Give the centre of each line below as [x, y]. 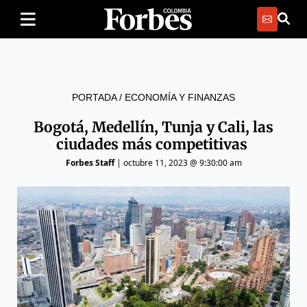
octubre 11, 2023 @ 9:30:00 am [182, 163]
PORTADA [94, 97]
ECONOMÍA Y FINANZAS [180, 97]
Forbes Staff [90, 163]
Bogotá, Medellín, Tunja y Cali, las [153, 127]
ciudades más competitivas [153, 144]
